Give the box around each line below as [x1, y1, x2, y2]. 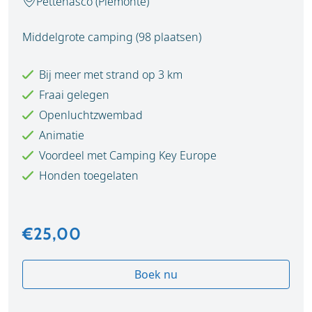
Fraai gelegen [33, 87, 109, 102]
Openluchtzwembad [33, 107, 143, 123]
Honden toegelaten [33, 168, 139, 183]
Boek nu [134, 267, 178, 282]
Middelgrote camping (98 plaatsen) [22, 29, 201, 45]
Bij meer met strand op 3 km [33, 67, 182, 82]
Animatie [33, 127, 84, 143]
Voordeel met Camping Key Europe [33, 148, 217, 163]
